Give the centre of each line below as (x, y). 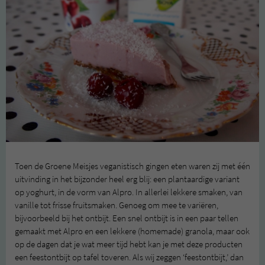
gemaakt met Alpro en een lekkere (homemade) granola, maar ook (132, 231)
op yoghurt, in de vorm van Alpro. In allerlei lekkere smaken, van (129, 192)
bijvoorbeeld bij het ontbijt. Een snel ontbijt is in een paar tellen (127, 218)
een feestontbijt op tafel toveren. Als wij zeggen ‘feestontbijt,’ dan (129, 257)
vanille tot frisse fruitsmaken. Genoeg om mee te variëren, (117, 205)
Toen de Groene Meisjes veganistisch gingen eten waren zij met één (132, 166)
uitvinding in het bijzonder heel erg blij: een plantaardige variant (127, 179)
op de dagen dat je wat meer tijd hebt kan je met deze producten (129, 244)
